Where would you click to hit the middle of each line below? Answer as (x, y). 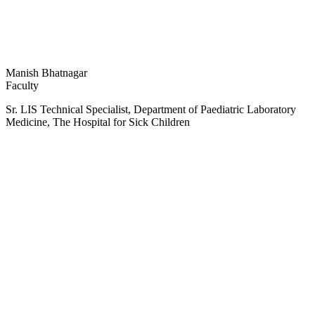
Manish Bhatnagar (46, 73)
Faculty (22, 86)
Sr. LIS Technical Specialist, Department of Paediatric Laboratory (151, 110)
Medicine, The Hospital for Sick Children (98, 122)
